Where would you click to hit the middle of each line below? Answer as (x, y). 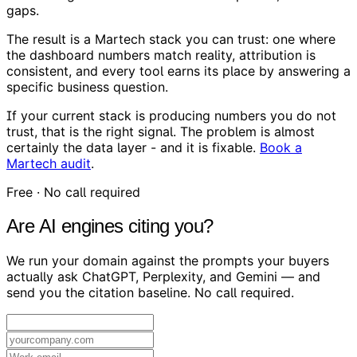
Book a (281, 148)
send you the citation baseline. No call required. (150, 293)
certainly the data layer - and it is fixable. (133, 148)
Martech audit (49, 164)
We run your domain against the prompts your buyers (168, 261)
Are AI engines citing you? (110, 226)
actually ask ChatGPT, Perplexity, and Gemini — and (163, 277)
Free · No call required (73, 192)
